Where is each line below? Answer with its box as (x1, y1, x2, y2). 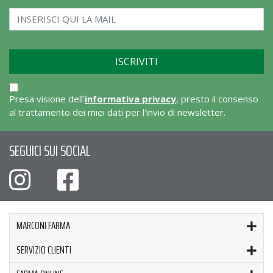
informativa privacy (85, 92, 176, 105)
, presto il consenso (176, 92, 258, 105)
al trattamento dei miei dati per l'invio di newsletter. (9, 105, 225, 118)
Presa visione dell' (9, 92, 85, 105)
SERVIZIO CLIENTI (16, 241, 71, 258)
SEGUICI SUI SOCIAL (9, 138, 91, 163)
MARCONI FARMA (16, 216, 70, 234)
